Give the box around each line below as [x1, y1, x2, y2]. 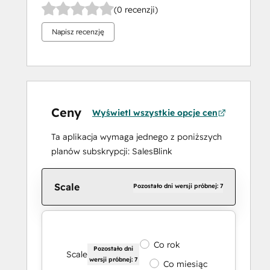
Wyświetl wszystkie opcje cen [92, 107, 218, 119]
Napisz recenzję [52, 27, 104, 37]
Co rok [153, 239, 180, 251]
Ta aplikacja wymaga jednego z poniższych [51, 131, 222, 143]
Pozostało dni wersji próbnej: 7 [133, 182, 223, 190]
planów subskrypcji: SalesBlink [51, 146, 172, 157]
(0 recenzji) [114, 4, 158, 15]
